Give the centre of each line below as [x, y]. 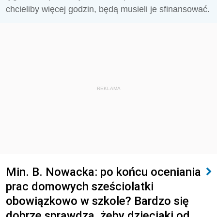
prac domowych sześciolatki [80, 186]
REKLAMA [108, 88]
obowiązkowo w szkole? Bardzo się [97, 201]
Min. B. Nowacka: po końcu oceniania [103, 172]
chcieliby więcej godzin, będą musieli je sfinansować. [108, 9]
